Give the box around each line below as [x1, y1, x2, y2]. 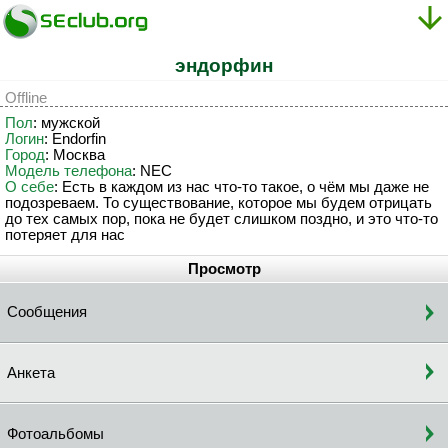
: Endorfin [44, 130, 106, 147]
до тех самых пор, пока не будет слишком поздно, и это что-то [5, 210, 438, 227]
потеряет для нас [5, 226, 125, 243]
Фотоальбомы [7, 425, 104, 442]
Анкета [7, 364, 55, 381]
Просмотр [187, 260, 261, 277]
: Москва [45, 146, 105, 163]
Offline [5, 90, 47, 107]
